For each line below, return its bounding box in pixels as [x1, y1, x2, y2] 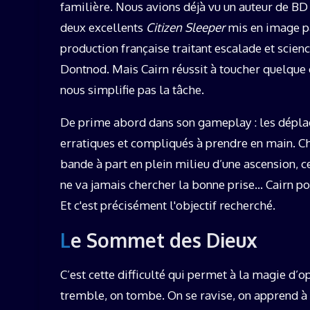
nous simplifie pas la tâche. [60, 82, 204, 97]
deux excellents [60, 19, 146, 35]
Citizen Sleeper [146, 19, 225, 35]
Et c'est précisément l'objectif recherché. [60, 197, 275, 212]
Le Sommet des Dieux [71, 227, 257, 253]
